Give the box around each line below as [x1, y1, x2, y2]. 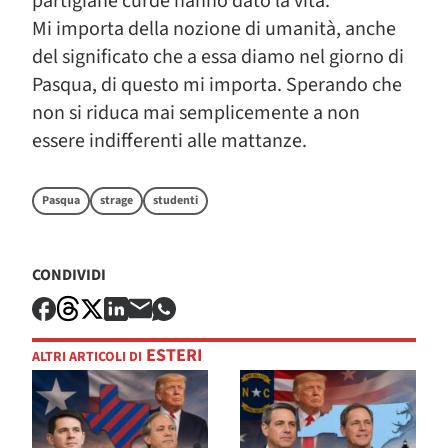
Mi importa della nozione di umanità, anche [32, 15, 396, 43]
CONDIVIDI [32, 264, 106, 286]
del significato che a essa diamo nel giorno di [32, 43, 404, 71]
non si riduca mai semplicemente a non [32, 99, 360, 127]
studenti [153, 192, 198, 209]
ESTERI [142, 343, 202, 369]
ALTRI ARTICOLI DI [32, 347, 142, 368]
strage [100, 192, 133, 209]
